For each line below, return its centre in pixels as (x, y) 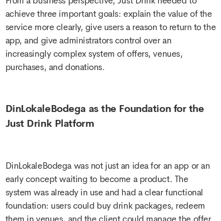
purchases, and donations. (55, 67)
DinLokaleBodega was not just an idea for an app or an (108, 166)
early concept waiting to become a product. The (97, 179)
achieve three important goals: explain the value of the (109, 14)
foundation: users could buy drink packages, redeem (105, 205)
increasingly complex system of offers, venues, (94, 54)
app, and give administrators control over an (88, 40)
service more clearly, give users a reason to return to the (110, 27)
